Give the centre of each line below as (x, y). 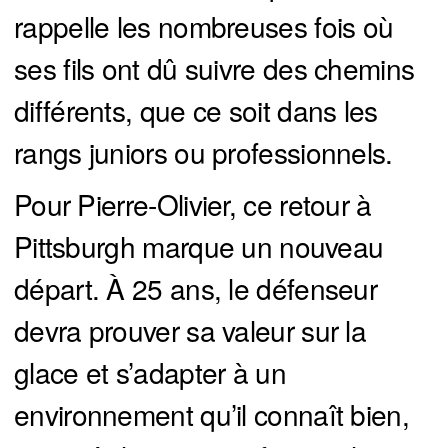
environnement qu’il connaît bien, (211, 414)
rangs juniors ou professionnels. (203, 152)
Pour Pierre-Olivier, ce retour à (193, 204)
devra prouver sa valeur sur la (190, 330)
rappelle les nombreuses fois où (204, 26)
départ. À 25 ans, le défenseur (195, 288)
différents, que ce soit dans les (196, 110)
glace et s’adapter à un (150, 372)
